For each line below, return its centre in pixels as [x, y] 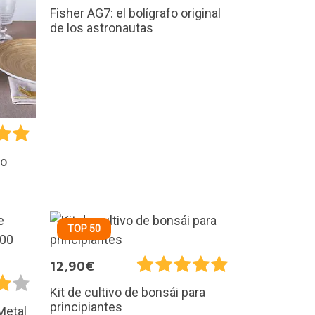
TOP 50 [84, 228]
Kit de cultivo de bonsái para [128, 292]
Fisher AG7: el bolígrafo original [135, 13]
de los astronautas [102, 27]
